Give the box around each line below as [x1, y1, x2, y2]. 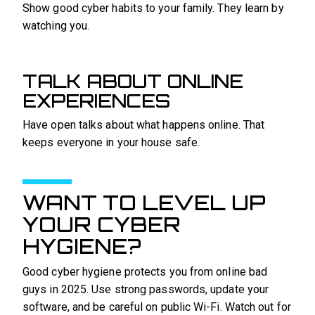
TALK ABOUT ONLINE [22, 70, 243, 93]
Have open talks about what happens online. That [22, 118, 265, 132]
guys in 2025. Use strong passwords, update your [22, 282, 269, 296]
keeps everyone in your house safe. [22, 136, 200, 150]
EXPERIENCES [22, 89, 170, 112]
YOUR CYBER [22, 211, 181, 237]
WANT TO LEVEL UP [22, 189, 266, 215]
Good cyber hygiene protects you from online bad [22, 264, 268, 278]
